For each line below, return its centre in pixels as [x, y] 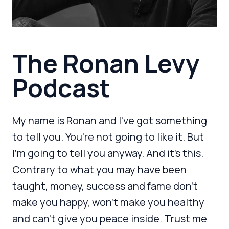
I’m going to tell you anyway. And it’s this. [108, 153]
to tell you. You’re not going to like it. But [108, 137]
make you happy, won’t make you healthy [108, 202]
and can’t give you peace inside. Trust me [110, 219]
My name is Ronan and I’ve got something [110, 120]
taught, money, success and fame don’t [105, 186]
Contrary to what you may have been [99, 169]
